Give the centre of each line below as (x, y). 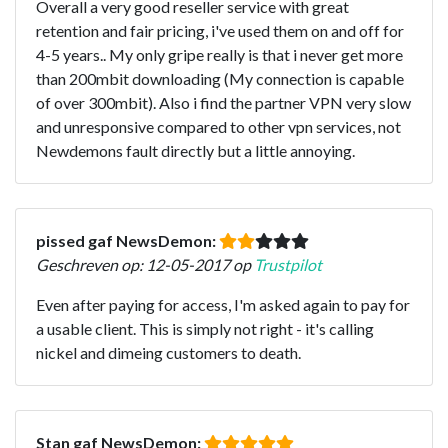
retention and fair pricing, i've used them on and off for (220, 30)
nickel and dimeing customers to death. (168, 352)
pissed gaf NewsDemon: (127, 240)
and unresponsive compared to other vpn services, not (218, 126)
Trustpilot (288, 264)
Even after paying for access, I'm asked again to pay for (223, 304)
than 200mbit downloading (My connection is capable (220, 78)
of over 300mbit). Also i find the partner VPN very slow (223, 102)
